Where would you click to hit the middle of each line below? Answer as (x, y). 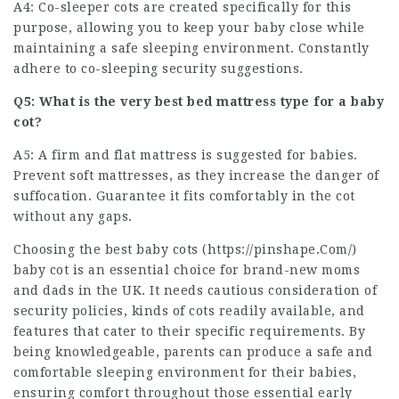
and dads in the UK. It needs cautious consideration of (195, 290)
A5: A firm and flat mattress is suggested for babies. (186, 155)
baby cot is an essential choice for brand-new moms (187, 269)
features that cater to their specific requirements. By (189, 331)
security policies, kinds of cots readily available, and (189, 310)
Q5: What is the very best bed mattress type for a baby (199, 101)
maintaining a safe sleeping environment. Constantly (191, 48)
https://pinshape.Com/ (279, 249)
